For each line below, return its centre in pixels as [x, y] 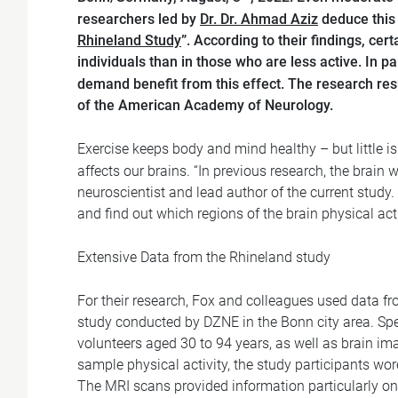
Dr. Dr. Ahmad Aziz [259, 19]
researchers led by [139, 19]
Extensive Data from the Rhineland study [204, 257]
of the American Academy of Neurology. [205, 105]
